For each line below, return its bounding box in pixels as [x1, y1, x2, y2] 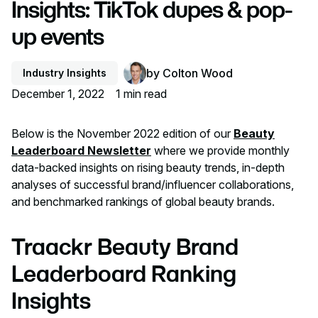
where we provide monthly [154, 143, 290, 158]
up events [11, 25, 104, 48]
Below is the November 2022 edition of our [11, 126, 234, 141]
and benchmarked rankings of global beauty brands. [11, 194, 275, 209]
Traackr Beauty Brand [11, 235, 238, 258]
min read [121, 87, 167, 102]
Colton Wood [163, 66, 233, 81]
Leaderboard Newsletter [11, 143, 151, 158]
